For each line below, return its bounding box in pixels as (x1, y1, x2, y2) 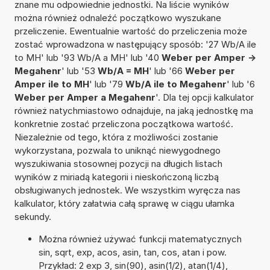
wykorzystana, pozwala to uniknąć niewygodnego (14, 144, 221, 156)
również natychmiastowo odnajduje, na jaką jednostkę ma (14, 104, 253, 116)
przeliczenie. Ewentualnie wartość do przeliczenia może (14, 25, 247, 37)
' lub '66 (148, 64, 185, 77)
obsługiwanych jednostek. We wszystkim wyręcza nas (14, 184, 240, 196)
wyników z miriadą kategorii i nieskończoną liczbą (14, 171, 219, 183)
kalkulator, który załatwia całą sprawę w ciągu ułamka (14, 197, 234, 209)
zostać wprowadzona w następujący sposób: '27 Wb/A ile (14, 38, 256, 50)
